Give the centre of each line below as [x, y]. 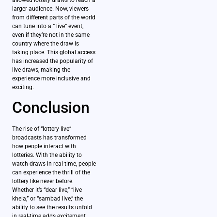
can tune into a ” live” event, [48, 26]
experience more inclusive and [51, 79]
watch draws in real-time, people [54, 164]
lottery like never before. [43, 181]
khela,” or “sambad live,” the [47, 199]
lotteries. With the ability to [47, 155]
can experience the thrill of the [51, 173]
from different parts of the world [54, 18]
